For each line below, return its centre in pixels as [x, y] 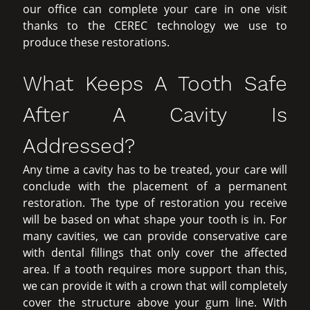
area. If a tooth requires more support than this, [155, 269]
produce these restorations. [96, 42]
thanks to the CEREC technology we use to [155, 25]
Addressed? [79, 145]
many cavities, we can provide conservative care [155, 236]
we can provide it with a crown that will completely [155, 285]
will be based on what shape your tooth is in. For [155, 219]
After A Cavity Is [155, 114]
